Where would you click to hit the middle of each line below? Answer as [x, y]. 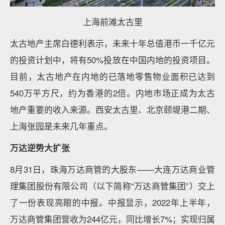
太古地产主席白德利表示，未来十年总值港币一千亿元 [113, 43]
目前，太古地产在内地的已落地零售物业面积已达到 [113, 76]
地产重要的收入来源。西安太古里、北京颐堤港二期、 [113, 109]
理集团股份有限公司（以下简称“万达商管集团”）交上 [113, 186]
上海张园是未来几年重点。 [61, 126]
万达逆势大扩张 [40, 148]
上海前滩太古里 [113, 22]
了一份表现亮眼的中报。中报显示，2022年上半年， [113, 202]
